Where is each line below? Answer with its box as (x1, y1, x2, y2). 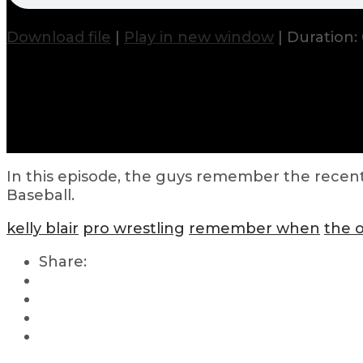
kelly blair (6, 219, 79, 237)
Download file (6, 28, 111, 47)
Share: (39, 252, 87, 271)
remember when (189, 219, 320, 237)
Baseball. (6, 186, 75, 204)
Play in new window (124, 28, 274, 47)
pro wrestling (83, 219, 185, 237)
